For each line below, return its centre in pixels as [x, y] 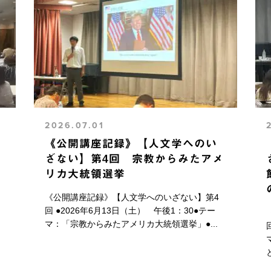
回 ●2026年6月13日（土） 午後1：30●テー [130, 211]
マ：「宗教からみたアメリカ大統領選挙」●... [132, 224]
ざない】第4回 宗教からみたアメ [135, 159]
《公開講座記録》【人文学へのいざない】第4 [132, 198]
